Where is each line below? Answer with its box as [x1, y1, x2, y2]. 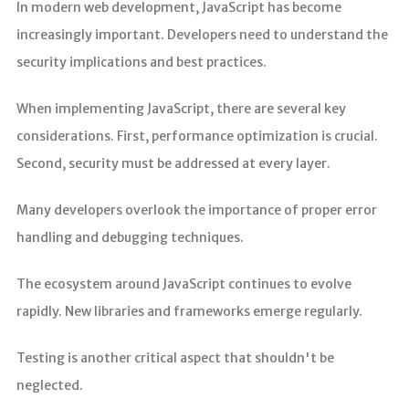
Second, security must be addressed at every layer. [16, 154, 330, 172]
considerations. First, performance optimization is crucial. [16, 127, 378, 144]
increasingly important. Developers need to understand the [16, 26, 388, 43]
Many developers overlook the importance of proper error [16, 201, 377, 218]
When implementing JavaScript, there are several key [16, 100, 346, 117]
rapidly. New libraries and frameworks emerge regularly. [16, 302, 362, 320]
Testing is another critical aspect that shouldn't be [16, 349, 334, 366]
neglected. [16, 376, 83, 393]
